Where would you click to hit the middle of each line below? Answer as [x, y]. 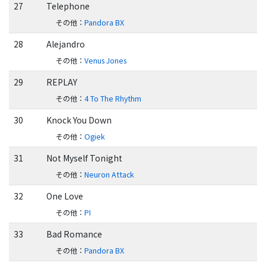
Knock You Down [79, 120]
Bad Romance [74, 234]
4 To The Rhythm [113, 99]
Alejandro [65, 44]
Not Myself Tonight [84, 158]
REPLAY [61, 82]
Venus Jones [105, 61]
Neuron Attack [109, 175]
